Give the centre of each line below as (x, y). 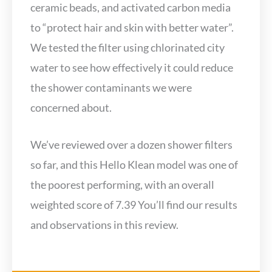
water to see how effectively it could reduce (132, 67)
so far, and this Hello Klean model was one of (134, 165)
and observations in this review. (105, 225)
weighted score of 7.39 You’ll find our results (134, 205)
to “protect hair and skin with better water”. (132, 27)
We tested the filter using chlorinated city (127, 47)
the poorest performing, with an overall (122, 185)
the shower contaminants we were (111, 87)
